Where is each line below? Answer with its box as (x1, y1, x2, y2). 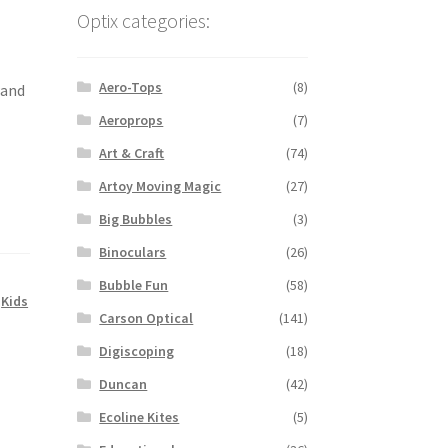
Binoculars (99, 242, 167, 261)
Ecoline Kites (99, 407, 180, 426)
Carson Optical (99, 308, 194, 327)
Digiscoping (99, 341, 175, 360)
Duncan (99, 374, 148, 393)
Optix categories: (76, 7, 210, 33)
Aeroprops (99, 110, 164, 129)
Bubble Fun (99, 275, 169, 294)
